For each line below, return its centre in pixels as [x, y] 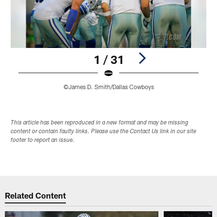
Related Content [36, 195]
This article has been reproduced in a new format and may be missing [100, 123]
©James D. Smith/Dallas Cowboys [108, 86]
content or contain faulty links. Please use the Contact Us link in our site [104, 132]
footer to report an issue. [43, 141]
